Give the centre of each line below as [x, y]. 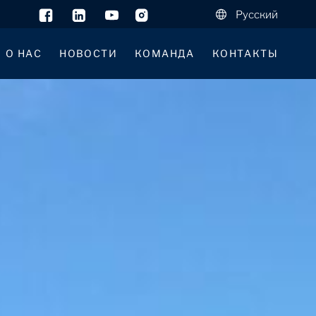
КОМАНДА [164, 53]
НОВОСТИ [88, 53]
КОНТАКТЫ [245, 53]
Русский [257, 15]
